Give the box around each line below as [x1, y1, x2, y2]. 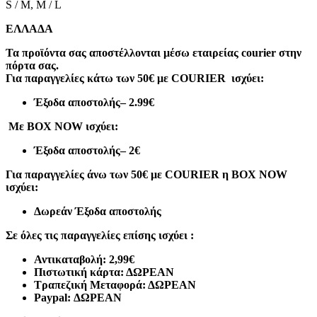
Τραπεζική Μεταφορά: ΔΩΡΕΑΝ [34, 279, 196, 292]
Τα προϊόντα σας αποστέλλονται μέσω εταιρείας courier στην [6, 47, 301, 59]
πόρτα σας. [6, 59, 59, 72]
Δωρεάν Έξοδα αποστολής [34, 205, 161, 218]
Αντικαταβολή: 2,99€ [34, 253, 134, 266]
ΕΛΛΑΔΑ [6, 23, 53, 35]
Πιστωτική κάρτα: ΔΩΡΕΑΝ [34, 266, 174, 279]
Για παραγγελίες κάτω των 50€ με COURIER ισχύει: [6, 72, 264, 85]
